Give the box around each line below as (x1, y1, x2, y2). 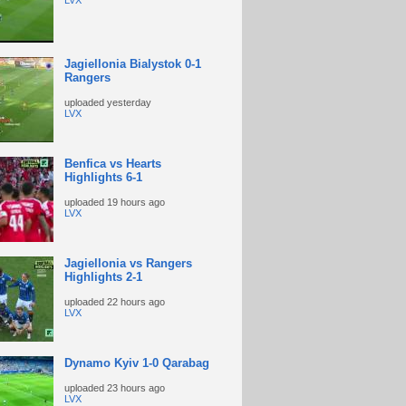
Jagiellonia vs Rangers (63, 256, 192, 270)
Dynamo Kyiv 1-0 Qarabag (63, 356, 209, 370)
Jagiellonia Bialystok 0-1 (63, 57, 201, 71)
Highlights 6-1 (63, 170, 142, 184)
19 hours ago (106, 197, 165, 208)
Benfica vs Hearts (63, 157, 161, 170)
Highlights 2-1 (63, 270, 142, 284)
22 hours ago (106, 296, 165, 307)
